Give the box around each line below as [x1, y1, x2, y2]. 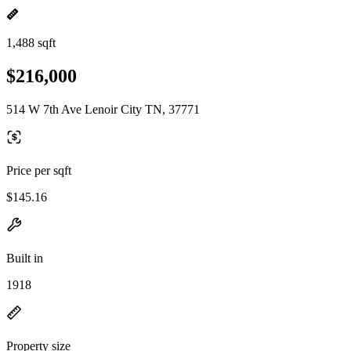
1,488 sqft [6, 36, 56, 49]
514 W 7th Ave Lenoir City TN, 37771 [6, 102, 200, 116]
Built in [6, 251, 43, 265]
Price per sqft [6, 163, 71, 177]
